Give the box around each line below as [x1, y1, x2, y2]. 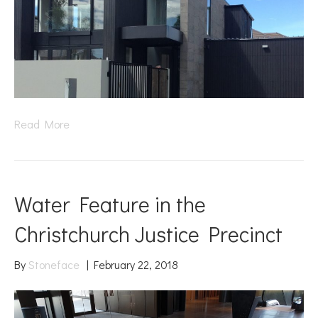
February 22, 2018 [94, 256, 178, 272]
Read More [14, 116, 70, 131]
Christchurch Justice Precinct [14, 219, 283, 248]
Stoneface [28, 256, 79, 272]
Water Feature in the [14, 190, 206, 218]
